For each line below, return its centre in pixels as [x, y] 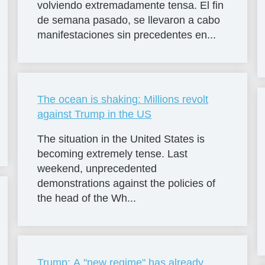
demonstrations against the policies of [127, 184]
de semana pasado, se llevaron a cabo [129, 20]
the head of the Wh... [87, 198]
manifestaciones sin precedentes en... [127, 35]
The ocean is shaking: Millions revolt [123, 100]
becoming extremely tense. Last [113, 154]
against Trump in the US [95, 114]
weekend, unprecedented [97, 169]
